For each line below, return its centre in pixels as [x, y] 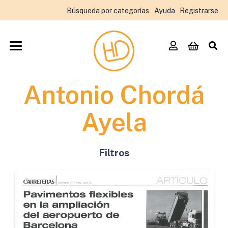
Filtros [114, 153]
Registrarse [199, 10]
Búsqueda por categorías [108, 10]
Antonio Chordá [114, 95]
